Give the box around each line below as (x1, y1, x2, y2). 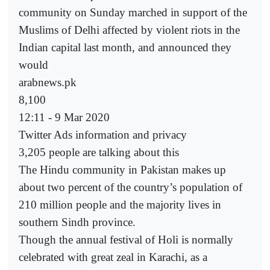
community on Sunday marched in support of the (19, 6, 247, 19)
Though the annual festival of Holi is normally (19, 233, 233, 246)
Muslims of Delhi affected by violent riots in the (19, 24, 240, 37)
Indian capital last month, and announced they (19, 41, 231, 54)
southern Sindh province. (19, 216, 136, 229)
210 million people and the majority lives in (19, 198, 221, 212)
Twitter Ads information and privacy (19, 128, 187, 142)
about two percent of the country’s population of (19, 181, 242, 194)
